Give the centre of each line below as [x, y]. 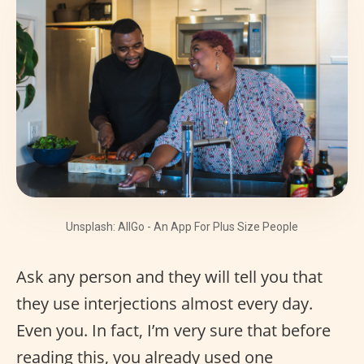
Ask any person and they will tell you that [169, 277]
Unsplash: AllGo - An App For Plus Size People [182, 227]
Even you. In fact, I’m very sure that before [173, 330]
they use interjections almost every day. [165, 303]
